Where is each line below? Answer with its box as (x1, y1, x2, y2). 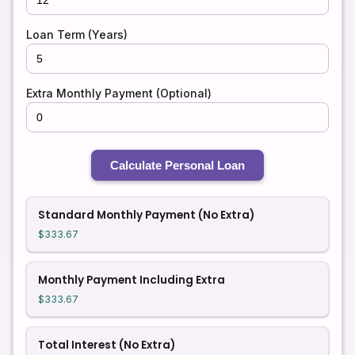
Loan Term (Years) (26, 28, 128, 41)
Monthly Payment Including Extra (38, 273, 225, 288)
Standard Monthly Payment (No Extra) (38, 208, 254, 223)
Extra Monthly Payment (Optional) (26, 86, 212, 100)
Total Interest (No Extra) (38, 338, 175, 353)
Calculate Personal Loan (110, 158, 245, 172)
